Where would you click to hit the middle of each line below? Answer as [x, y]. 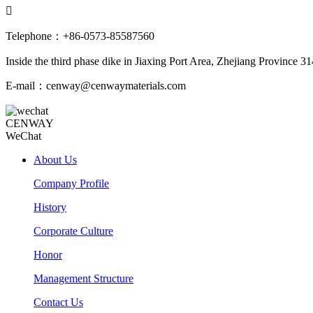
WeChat [23, 136]
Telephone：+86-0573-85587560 [80, 36]
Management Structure [83, 279]
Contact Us [58, 303]
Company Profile [71, 184]
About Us [55, 160]
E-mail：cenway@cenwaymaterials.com [96, 86]
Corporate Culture [73, 231]
